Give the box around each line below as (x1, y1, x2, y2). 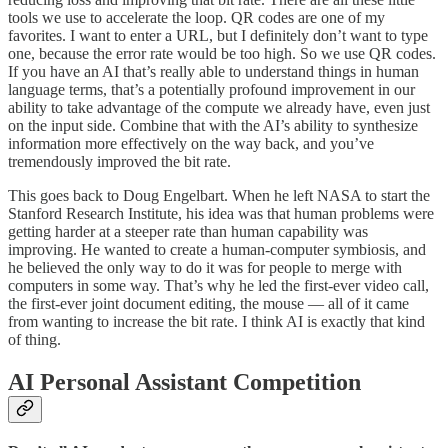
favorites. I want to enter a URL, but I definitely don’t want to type (8, 26, 428, 44)
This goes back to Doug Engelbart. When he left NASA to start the (8, 186, 430, 204)
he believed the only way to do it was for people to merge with (8, 258, 402, 276)
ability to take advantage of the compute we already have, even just (8, 98, 430, 116)
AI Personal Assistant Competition (8, 368, 361, 395)
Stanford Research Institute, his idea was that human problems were (8, 204, 434, 222)
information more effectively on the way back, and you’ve (8, 134, 374, 152)
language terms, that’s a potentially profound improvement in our (8, 80, 415, 98)
